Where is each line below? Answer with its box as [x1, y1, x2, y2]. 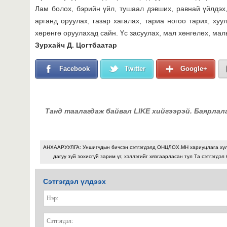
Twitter [125, 64, 145, 72]
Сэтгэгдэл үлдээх [43, 177, 106, 185]
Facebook [59, 64, 90, 72]
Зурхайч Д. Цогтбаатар [35, 41, 117, 49]
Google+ [180, 64, 207, 72]
